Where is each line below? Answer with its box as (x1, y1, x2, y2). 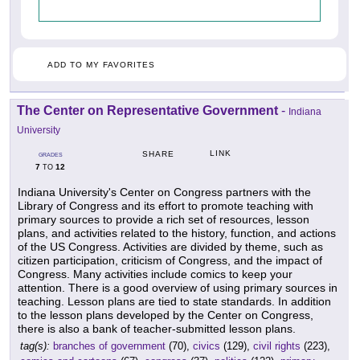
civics (193, 340, 220, 352)
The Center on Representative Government (17, 104, 278, 117)
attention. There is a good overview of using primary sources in (18, 281, 337, 294)
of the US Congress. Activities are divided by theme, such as (18, 240, 323, 253)
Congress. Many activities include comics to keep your (18, 268, 292, 280)
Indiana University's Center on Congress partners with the (18, 186, 311, 198)
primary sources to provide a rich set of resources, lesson (18, 213, 309, 226)
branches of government (53, 340, 166, 352)
